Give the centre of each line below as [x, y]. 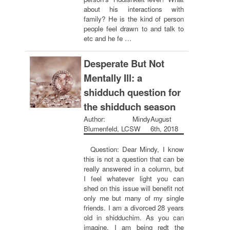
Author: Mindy [117, 119]
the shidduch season [130, 107]
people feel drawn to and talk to [134, 28]
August [161, 119]
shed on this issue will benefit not [134, 188]
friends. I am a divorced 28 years [134, 208]
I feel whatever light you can [134, 178]
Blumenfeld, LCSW [112, 129]
